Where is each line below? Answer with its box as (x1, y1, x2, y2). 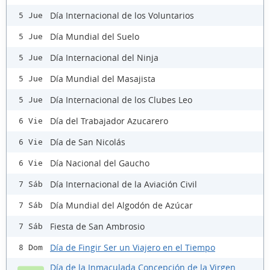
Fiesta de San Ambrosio (50, 220, 145, 232)
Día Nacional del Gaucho (50, 157, 149, 169)
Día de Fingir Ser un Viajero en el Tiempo (50, 241, 215, 253)
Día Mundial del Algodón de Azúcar (50, 199, 193, 211)
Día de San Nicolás (50, 136, 125, 148)
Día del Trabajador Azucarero (50, 115, 168, 127)
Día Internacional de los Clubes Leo (50, 93, 192, 105)
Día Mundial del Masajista (50, 72, 155, 84)
